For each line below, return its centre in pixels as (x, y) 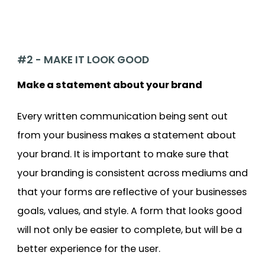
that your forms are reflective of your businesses (132, 192)
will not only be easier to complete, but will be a (130, 230)
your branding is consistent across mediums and (132, 173)
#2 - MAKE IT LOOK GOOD (83, 59)
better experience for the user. (89, 248)
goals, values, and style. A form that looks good (130, 211)
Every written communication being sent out (122, 116)
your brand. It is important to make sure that (123, 154)
